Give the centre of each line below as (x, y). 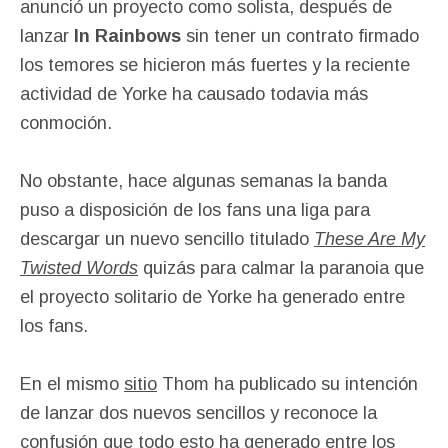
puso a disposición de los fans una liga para (195, 209)
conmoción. (66, 122)
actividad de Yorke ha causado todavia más (194, 93)
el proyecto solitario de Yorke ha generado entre (212, 296)
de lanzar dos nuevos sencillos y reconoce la (198, 412)
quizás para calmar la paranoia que (281, 267)
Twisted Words (79, 267)
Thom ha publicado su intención (287, 383)
